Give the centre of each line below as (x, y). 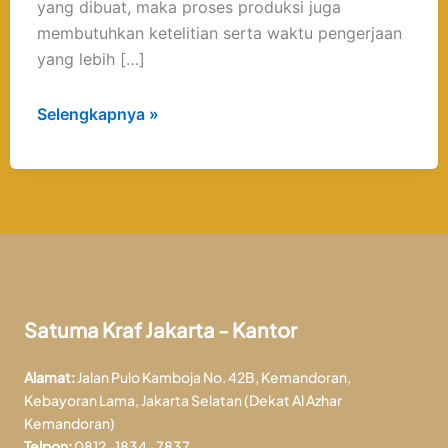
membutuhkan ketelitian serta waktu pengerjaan (219, 33)
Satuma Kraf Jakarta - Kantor (160, 329)
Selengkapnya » (97, 114)
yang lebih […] (90, 59)
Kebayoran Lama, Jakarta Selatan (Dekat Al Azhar (183, 399)
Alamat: (49, 376)
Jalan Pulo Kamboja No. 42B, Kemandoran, (213, 376)
